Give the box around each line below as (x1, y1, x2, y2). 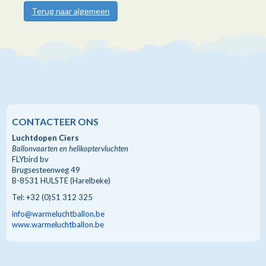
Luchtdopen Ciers (12, 133, 79, 143)
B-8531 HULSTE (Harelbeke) (12, 176, 110, 186)
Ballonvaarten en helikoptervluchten (12, 144, 128, 154)
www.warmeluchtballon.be (12, 220, 104, 230)
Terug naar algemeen (31, 6, 110, 17)
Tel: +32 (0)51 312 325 (12, 192, 93, 202)
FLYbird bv (12, 154, 49, 164)
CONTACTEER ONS (12, 116, 99, 128)
